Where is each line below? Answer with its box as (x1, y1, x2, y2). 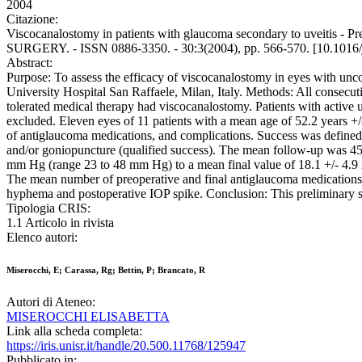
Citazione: (6, 12, 58, 27)
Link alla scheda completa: (6, 324, 142, 339)
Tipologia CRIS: (6, 201, 90, 216)
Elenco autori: (6, 230, 78, 245)
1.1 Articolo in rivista (6, 216, 114, 230)
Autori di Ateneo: (6, 295, 95, 309)
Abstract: (6, 56, 53, 70)
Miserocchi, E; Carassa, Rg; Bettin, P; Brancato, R (6, 265, 205, 276)
